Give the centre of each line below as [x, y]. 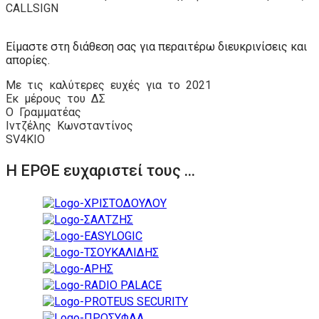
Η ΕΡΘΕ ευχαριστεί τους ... [100, 171]
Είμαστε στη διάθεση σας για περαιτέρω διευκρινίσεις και [156, 47]
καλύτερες [77, 85]
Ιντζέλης [28, 126]
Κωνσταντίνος [95, 126]
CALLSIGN [32, 8]
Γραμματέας [50, 112]
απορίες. [28, 60]
